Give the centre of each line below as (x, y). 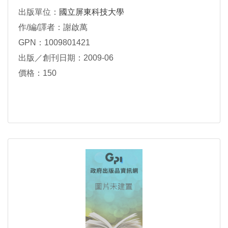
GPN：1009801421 (54, 42)
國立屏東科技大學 (92, 12)
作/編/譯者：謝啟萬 (53, 27)
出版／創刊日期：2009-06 (66, 58)
